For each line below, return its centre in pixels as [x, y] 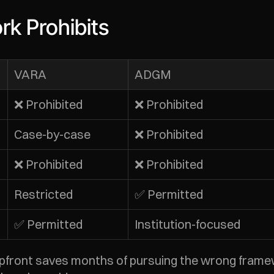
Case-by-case [52, 134]
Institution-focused [187, 224]
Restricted [43, 194]
